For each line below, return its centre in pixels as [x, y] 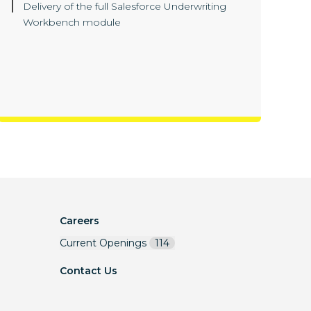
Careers [79, 221]
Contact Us [89, 271]
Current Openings [103, 243]
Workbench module [72, 23]
